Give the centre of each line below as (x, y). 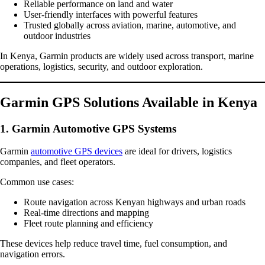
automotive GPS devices (77, 151)
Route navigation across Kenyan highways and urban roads (135, 202)
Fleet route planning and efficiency (88, 224)
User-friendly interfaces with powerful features (111, 14)
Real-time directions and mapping (86, 213)
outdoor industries (57, 35)
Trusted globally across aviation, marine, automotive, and (130, 25)
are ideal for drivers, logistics (177, 151)
